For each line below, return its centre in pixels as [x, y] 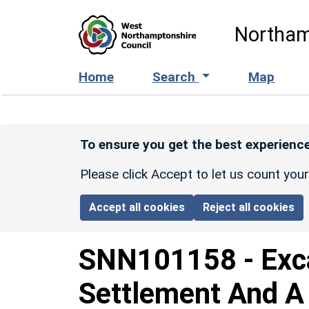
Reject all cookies [249, 207]
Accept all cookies [137, 207]
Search [176, 77]
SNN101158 [158, 259]
